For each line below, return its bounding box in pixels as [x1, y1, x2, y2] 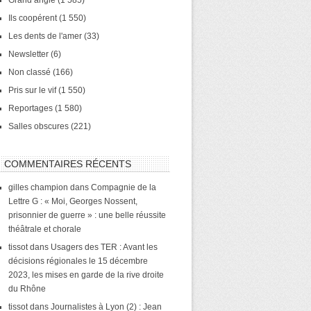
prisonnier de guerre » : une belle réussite [8, 210, 166, 220]
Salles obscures [8, 121, 69, 131]
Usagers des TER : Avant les [51, 242, 158, 252]
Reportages [8, 103, 53, 113]
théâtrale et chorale [8, 224, 81, 234]
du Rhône [8, 284, 46, 294]
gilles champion [8, 183, 68, 192]
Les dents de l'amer [8, 31, 82, 41]
